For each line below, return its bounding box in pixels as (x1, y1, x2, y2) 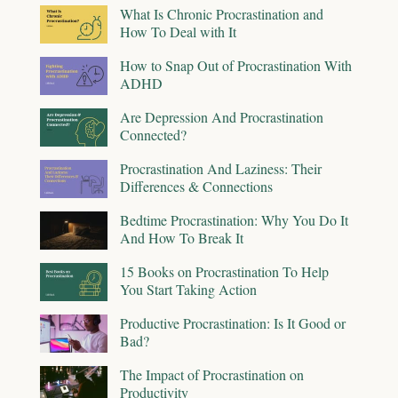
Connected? (120, 125, 187, 145)
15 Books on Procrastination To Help (120, 262, 329, 282)
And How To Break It (120, 228, 243, 248)
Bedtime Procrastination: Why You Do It (120, 211, 348, 230)
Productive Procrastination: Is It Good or (120, 314, 346, 333)
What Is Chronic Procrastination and (120, 4, 323, 24)
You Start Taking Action (120, 280, 257, 299)
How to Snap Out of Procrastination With (120, 56, 352, 76)
